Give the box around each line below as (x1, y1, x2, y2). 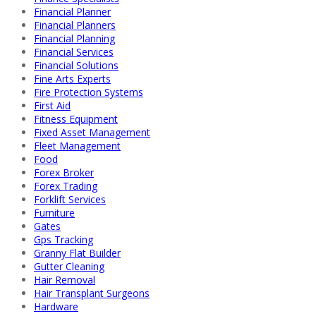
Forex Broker (34, 166, 94, 180)
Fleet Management (34, 139, 121, 153)
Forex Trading (34, 179, 97, 193)
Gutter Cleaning (34, 260, 104, 274)
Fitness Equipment (34, 112, 118, 126)
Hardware (34, 300, 78, 314)
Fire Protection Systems (34, 85, 143, 99)
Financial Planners (34, 18, 116, 32)
